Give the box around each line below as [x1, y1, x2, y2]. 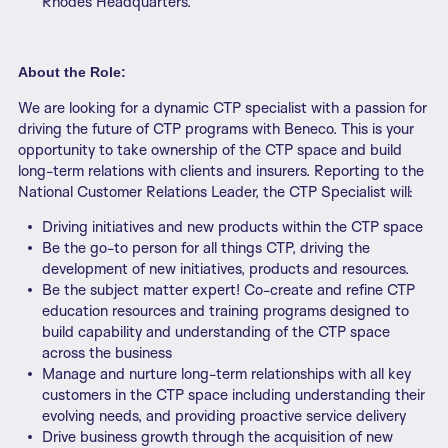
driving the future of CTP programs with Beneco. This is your [18, 119, 414, 139]
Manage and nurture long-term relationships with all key [42, 364, 411, 384]
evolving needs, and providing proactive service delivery [42, 406, 406, 426]
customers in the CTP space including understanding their [42, 385, 425, 405]
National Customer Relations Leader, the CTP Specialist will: [18, 182, 413, 202]
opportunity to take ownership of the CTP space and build [18, 140, 402, 160]
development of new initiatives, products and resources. [42, 259, 409, 279]
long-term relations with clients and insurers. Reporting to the [18, 161, 424, 181]
